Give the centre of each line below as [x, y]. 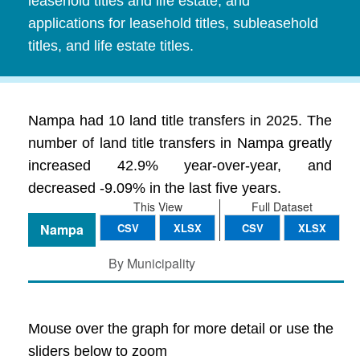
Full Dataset [282, 207]
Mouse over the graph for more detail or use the [181, 329]
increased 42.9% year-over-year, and [180, 166]
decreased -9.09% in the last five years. [155, 188]
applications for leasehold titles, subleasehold [173, 23]
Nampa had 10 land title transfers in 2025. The [180, 121]
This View [157, 207]
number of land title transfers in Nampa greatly [180, 143]
